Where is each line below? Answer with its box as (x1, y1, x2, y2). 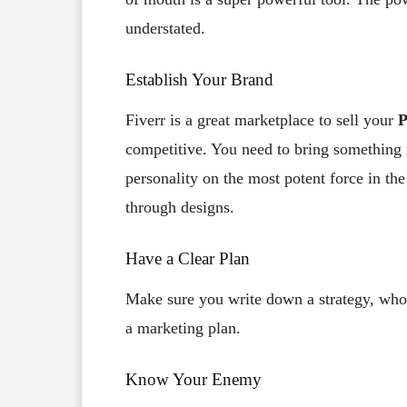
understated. (125, 19, 205, 38)
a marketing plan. (125, 319, 245, 338)
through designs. (125, 198, 234, 217)
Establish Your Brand (125, 70, 273, 90)
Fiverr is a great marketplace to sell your (125, 111, 398, 130)
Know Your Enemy (125, 370, 262, 390)
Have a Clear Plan (125, 249, 250, 269)
